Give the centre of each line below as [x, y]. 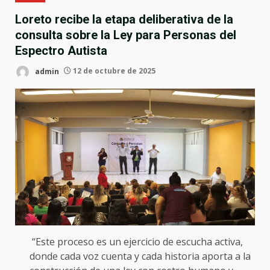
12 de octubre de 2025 [113, 71]
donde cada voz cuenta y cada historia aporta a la [140, 256]
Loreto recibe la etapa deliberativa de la [124, 19]
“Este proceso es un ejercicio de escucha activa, [136, 241]
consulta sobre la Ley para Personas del [126, 35]
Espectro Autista [61, 50]
